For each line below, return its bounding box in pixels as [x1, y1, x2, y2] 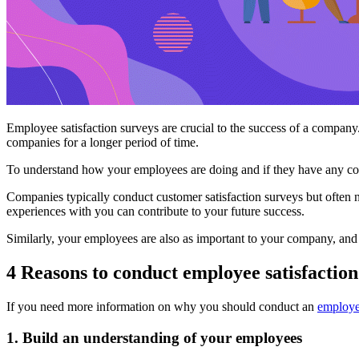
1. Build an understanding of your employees [6, 329, 302, 346]
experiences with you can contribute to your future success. [6, 204, 305, 219]
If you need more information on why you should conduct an [6, 299, 317, 313]
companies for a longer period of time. [6, 135, 199, 150]
